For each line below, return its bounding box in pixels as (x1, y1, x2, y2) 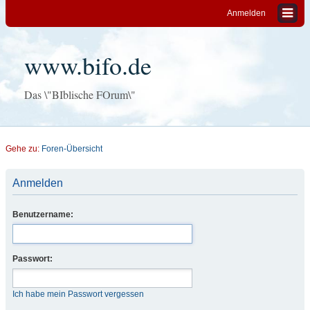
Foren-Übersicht (42, 144, 102, 154)
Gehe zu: (6, 144, 42, 154)
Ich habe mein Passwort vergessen (12, 289, 144, 299)
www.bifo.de (24, 48, 152, 82)
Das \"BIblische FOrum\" (24, 87, 136, 102)
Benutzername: (12, 210, 73, 219)
